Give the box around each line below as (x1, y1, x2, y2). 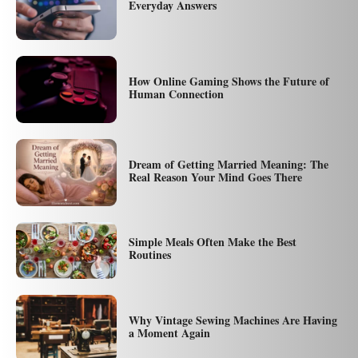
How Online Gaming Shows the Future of (128, 72, 329, 89)
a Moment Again (128, 324, 210, 341)
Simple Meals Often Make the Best (128, 233, 296, 251)
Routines (128, 246, 171, 264)
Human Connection (128, 85, 224, 102)
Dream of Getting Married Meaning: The (128, 155, 328, 173)
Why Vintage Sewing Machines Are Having (128, 311, 337, 328)
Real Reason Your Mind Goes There (128, 168, 302, 185)
